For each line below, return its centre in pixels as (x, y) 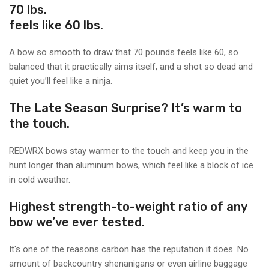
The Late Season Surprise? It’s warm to (125, 108)
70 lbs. (28, 10)
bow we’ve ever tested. (77, 222)
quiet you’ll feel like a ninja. (61, 81)
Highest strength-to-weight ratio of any (128, 207)
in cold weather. (40, 180)
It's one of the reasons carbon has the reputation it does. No (129, 249)
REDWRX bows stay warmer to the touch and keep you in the (129, 151)
